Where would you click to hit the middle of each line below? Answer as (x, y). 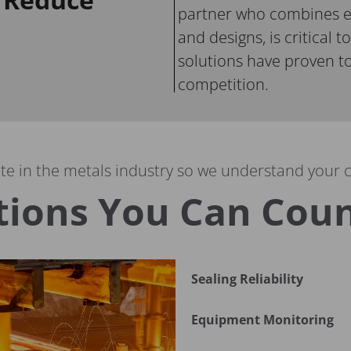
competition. (223, 85)
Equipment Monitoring (262, 320)
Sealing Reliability (247, 279)
